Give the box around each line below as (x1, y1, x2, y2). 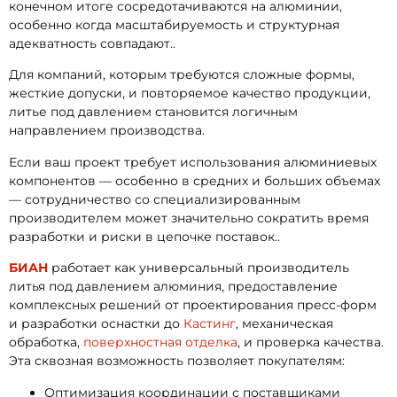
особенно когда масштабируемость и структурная (9, 16, 339, 33)
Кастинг (183, 315, 236, 332)
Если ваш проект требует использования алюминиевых (9, 153, 377, 170)
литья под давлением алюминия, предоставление (9, 278, 338, 295)
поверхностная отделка (83, 334, 237, 351)
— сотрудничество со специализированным (9, 191, 300, 207)
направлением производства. (9, 122, 205, 139)
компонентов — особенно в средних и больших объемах (9, 172, 380, 189)
